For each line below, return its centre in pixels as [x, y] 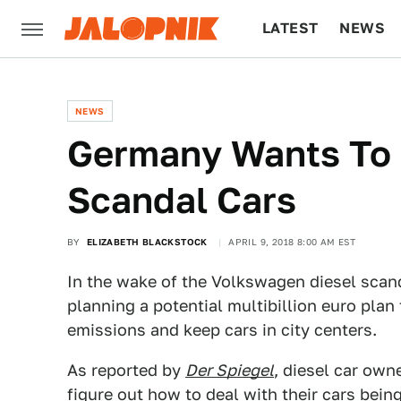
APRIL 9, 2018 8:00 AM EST [292, 242]
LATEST [290, 28]
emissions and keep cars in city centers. [222, 330]
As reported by [126, 370]
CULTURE [297, 85]
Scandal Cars [182, 200]
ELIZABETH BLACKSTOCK [147, 242]
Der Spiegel [230, 370]
